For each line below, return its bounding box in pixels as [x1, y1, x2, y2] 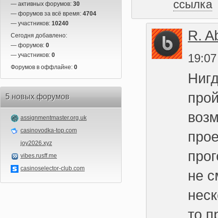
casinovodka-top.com [20, 127, 77, 134]
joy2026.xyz [20, 139, 52, 146]
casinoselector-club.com [20, 164, 85, 172]
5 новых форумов [5, 92, 70, 101]
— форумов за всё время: [11, 10, 83, 17]
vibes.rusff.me [20, 152, 57, 159]
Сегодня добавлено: [11, 32, 67, 39]
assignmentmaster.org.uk [20, 114, 87, 121]
